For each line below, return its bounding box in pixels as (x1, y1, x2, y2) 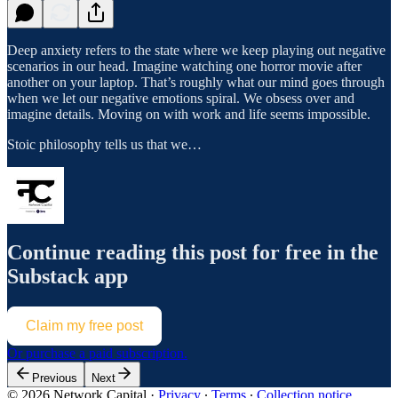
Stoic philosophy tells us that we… (7, 136, 202, 152)
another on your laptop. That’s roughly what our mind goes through (7, 74, 385, 90)
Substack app (7, 265, 128, 289)
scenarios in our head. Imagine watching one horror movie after (7, 58, 362, 74)
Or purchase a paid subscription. (7, 346, 187, 362)
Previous (32, 371, 77, 386)
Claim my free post (26, 318, 143, 334)
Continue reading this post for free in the (7, 241, 378, 265)
